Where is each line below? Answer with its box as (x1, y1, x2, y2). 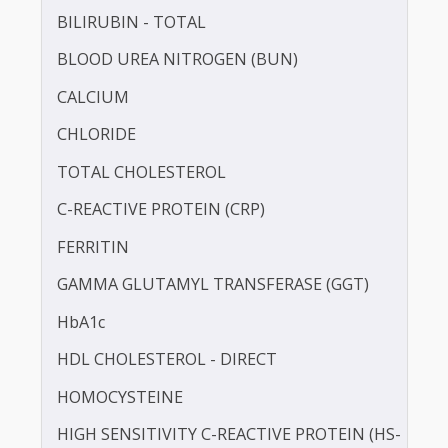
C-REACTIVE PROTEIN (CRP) (63, 319, 295, 345)
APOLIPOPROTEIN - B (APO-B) (63, 28, 315, 53)
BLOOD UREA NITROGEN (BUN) (63, 153, 331, 178)
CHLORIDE (63, 236, 151, 261)
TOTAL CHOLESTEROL (63, 278, 251, 303)
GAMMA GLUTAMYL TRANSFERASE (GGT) (63, 403, 410, 428)
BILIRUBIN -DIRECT (63, 69, 229, 95)
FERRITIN (63, 361, 144, 386)
